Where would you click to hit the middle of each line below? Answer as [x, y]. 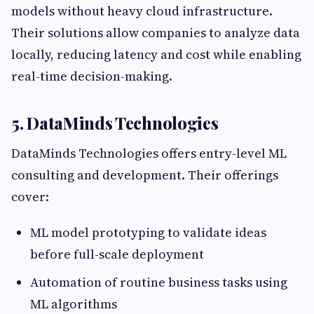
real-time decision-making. [92, 76]
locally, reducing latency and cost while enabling [156, 55]
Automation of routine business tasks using [159, 282]
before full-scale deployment [117, 254]
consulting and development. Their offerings [145, 175]
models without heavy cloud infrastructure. [142, 11]
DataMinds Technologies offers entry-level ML [149, 153]
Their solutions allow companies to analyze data [156, 33]
